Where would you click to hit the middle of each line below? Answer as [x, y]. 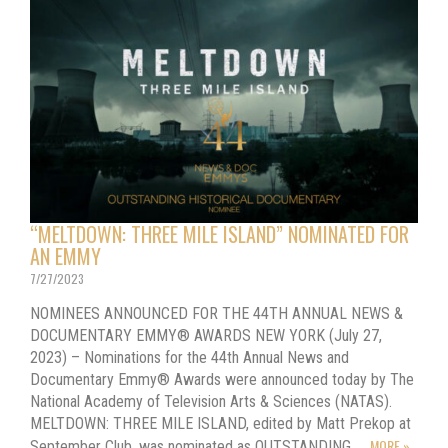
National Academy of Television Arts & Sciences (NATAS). [211, 401]
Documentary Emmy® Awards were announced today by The [222, 379]
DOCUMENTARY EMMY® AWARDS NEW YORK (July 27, [206, 335]
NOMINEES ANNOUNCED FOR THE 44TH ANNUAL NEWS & [216, 313]
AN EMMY [65, 255]
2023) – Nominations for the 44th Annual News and [189, 357]
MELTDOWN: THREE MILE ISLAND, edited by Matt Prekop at [220, 423]
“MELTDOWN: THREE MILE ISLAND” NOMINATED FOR [219, 233]
